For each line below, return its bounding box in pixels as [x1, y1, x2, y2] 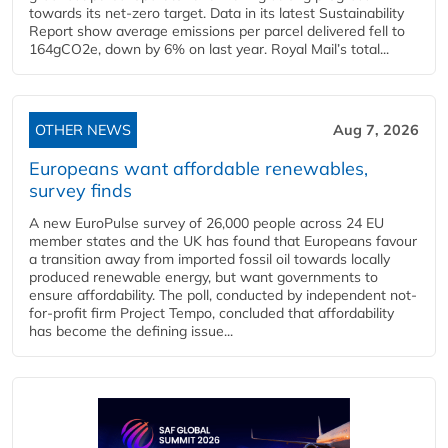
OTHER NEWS [35, 120, 131, 139]
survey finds [29, 178, 132, 202]
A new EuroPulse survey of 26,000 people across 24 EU [29, 213, 384, 232]
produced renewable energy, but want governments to [29, 267, 378, 286]
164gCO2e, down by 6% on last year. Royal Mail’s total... [29, 39, 389, 58]
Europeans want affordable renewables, [29, 156, 368, 180]
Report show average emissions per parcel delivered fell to [29, 21, 405, 40]
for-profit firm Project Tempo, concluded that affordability [29, 303, 394, 322]
